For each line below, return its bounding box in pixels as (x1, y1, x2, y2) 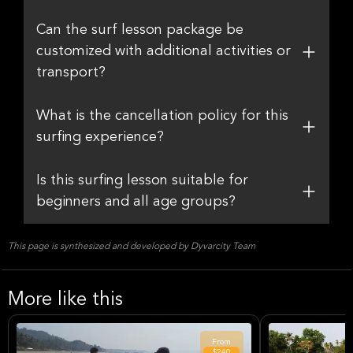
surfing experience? (36, 130, 164, 144)
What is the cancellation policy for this (36, 109, 288, 123)
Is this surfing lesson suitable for (36, 173, 248, 188)
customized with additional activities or (36, 44, 291, 58)
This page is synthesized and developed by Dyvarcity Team (8, 242, 255, 251)
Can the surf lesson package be (36, 23, 243, 37)
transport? (36, 65, 106, 80)
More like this (8, 291, 123, 310)
